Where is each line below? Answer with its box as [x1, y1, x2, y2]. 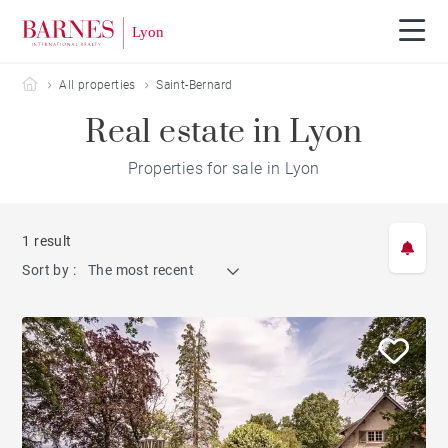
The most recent [88, 262, 195, 278]
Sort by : [22, 262, 77, 278]
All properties [59, 78, 136, 92]
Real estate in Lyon [85, 112, 363, 153]
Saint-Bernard [156, 78, 233, 92]
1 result [22, 233, 72, 249]
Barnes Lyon [37, 77, 107, 91]
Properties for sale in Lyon [128, 159, 320, 178]
